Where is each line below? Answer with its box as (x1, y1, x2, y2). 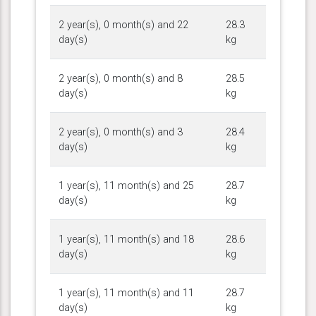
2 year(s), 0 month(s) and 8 (59, 72, 183, 85)
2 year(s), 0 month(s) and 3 (59, 126, 183, 138)
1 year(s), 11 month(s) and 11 (59, 286, 194, 299)
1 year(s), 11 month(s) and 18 (59, 233, 194, 245)
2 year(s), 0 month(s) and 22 (59, 18, 188, 31)
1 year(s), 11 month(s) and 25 (59, 179, 194, 192)
